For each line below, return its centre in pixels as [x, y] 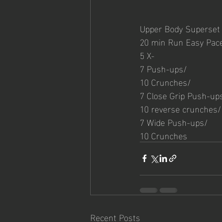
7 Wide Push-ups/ [174, 121]
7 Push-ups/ [163, 68]
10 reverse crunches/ [180, 108]
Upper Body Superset [180, 28]
